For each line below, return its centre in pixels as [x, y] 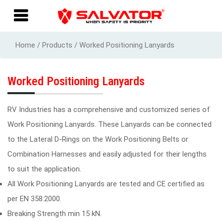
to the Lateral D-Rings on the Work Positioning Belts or [98, 139]
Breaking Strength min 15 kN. [55, 214]
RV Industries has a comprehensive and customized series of [109, 110]
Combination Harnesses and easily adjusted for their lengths [107, 154]
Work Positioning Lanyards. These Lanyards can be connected [110, 124]
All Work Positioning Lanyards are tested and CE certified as [106, 184]
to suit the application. [44, 169]
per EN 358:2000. [34, 199]
